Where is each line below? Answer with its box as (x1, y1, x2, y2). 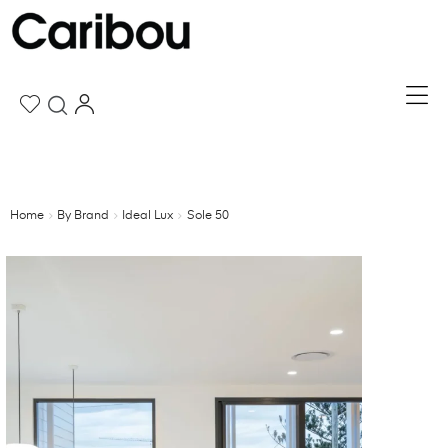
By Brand (57, 210, 110, 223)
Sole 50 (186, 210, 229, 223)
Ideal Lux (122, 210, 174, 223)
